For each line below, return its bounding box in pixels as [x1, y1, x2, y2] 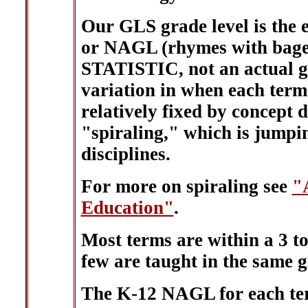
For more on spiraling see [80, 176, 292, 197]
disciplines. [80, 144, 170, 164]
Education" [80, 197, 174, 218]
